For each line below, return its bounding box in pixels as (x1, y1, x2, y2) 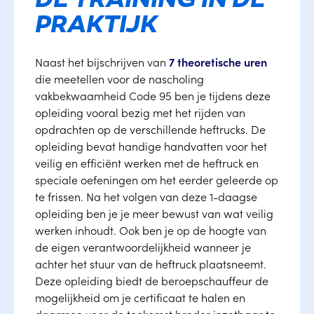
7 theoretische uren (169, 54, 267, 69)
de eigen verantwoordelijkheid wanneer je (35, 239, 251, 254)
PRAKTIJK (35, 12, 158, 41)
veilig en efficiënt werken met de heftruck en (35, 155, 259, 170)
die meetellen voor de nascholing (35, 71, 204, 86)
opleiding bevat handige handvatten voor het (35, 138, 267, 153)
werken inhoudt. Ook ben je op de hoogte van (35, 222, 266, 238)
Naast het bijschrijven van (35, 54, 169, 69)
